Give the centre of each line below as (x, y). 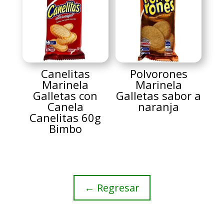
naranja (159, 106)
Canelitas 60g (65, 117)
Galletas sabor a (159, 95)
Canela (65, 106)
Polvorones (158, 73)
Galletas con (65, 95)
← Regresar (112, 187)
